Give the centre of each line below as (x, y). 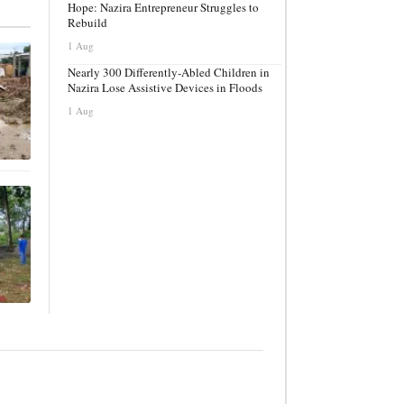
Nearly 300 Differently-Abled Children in (169, 72)
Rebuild (87, 23)
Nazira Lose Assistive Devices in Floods (165, 87)
